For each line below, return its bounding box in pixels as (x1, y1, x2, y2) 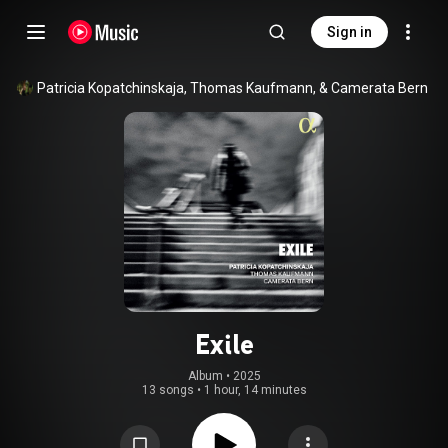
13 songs (141, 383, 194, 397)
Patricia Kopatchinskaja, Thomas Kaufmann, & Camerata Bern (36, 80, 428, 96)
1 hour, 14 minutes (203, 383, 307, 397)
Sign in (327, 24, 372, 40)
